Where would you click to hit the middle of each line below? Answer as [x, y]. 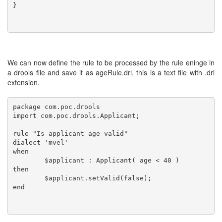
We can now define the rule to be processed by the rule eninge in [111, 62]
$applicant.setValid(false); [28, 178]
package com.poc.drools [56, 107]
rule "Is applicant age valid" [70, 133]
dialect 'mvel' [40, 142]
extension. [24, 82]
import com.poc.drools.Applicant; [76, 115]
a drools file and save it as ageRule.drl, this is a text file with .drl [111, 72]
